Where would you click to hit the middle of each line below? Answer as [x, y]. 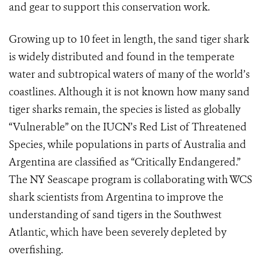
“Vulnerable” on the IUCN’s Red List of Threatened [128, 127]
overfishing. [36, 250]
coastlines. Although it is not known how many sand [129, 92]
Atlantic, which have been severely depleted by [118, 232]
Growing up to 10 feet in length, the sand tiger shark [129, 39]
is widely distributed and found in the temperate [122, 57]
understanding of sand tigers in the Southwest [115, 215]
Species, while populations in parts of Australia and [127, 145]
